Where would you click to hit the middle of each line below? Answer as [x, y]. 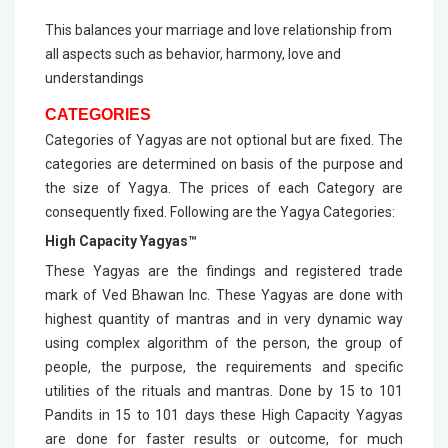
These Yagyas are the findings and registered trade [224, 271]
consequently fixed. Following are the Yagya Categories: [220, 212]
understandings [94, 78]
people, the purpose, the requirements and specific [224, 367]
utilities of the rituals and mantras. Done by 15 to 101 [224, 391]
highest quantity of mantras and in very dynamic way [224, 319]
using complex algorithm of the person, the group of [224, 343]
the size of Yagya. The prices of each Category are [224, 188]
